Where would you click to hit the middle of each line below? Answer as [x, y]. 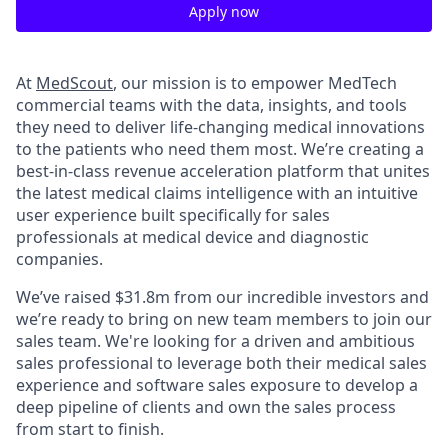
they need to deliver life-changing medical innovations [220, 127]
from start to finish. [90, 429]
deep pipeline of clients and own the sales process [206, 407]
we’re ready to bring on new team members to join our [224, 319]
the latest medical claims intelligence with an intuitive [217, 193]
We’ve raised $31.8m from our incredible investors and [222, 297]
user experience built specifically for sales [173, 215]
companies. [59, 259]
